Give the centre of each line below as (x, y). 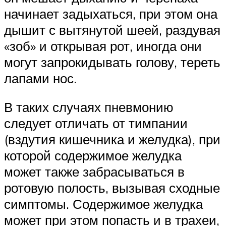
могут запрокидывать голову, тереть (112, 62)
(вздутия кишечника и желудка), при (112, 139)
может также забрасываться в (94, 172)
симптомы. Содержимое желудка (103, 204)
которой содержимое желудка (93, 156)
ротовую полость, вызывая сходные (112, 188)
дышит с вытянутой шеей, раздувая (112, 30)
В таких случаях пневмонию (89, 107)
